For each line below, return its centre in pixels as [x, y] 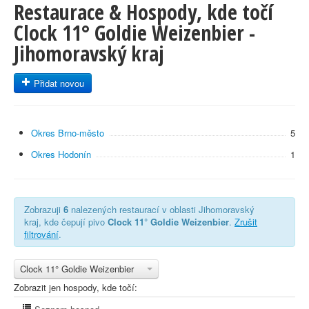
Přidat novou [58, 83]
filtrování [41, 234]
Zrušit [246, 222]
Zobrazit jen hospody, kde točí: [76, 287]
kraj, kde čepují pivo [66, 222]
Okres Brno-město [68, 133]
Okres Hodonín [61, 154]
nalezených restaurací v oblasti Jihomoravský [161, 209]
